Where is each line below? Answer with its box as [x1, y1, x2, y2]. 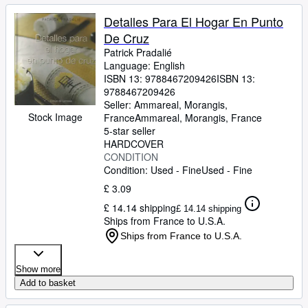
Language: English [104, 58, 185, 72]
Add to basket [20, 278, 76, 288]
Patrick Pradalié [104, 45, 172, 59]
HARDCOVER [104, 137, 164, 151]
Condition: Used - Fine [104, 163, 201, 177]
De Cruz [104, 29, 149, 47]
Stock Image [27, 110, 82, 124]
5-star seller [104, 124, 155, 137]
